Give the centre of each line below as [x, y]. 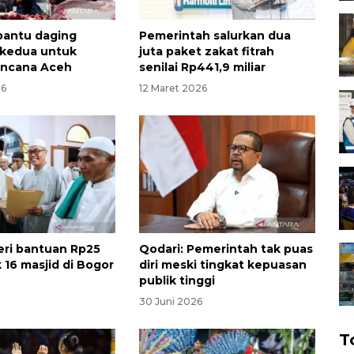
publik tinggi [177, 280]
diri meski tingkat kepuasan [222, 264]
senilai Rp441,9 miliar [202, 68]
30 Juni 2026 [170, 301]
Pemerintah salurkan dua [215, 36]
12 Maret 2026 [173, 88]
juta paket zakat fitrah [206, 52]
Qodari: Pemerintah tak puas [226, 249]
